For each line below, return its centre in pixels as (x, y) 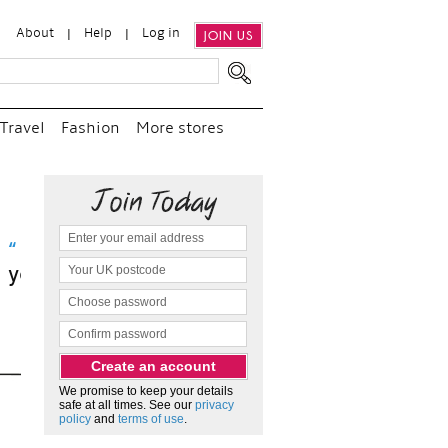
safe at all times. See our (127, 405)
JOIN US (228, 35)
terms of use (151, 419)
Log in (161, 33)
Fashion (90, 129)
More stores (180, 129)
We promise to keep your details (146, 391)
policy (75, 419)
